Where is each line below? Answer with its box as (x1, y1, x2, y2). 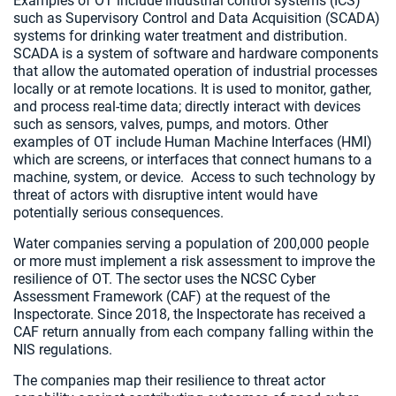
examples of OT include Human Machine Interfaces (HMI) (13, 133, 372, 150)
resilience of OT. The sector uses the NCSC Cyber (13, 270, 316, 287)
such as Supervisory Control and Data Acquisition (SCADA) (13, 10, 380, 27)
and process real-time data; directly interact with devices (13, 98, 361, 115)
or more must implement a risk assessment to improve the (13, 253, 375, 270)
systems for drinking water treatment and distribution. (13, 27, 347, 44)
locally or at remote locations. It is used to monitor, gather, (13, 80, 371, 97)
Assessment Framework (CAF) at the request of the (13, 288, 330, 305)
